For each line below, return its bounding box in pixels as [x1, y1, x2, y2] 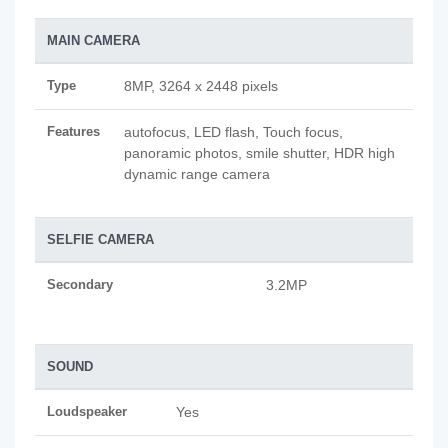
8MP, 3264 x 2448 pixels [124, 78, 278, 94]
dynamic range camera [124, 166, 270, 182]
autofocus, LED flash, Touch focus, [124, 124, 343, 140]
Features [47, 124, 100, 139]
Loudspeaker [47, 404, 127, 419]
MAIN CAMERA [47, 33, 140, 48]
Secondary [47, 277, 113, 292]
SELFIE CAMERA [47, 232, 154, 247]
